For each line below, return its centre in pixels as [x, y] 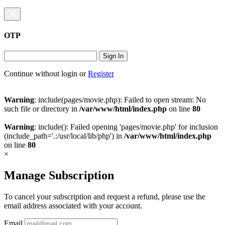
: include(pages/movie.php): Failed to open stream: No [120, 100]
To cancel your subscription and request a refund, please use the [105, 196]
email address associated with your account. [73, 205]
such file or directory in [42, 109]
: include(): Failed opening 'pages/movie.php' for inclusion [126, 127]
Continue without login [41, 74]
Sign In [113, 56]
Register [101, 74]
